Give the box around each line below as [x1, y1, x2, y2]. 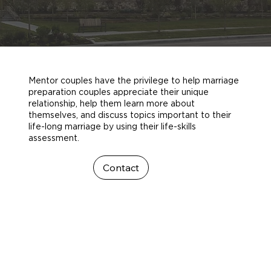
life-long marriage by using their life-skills [28, 121, 196, 131]
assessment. [28, 132, 79, 143]
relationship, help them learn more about [28, 98, 195, 108]
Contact [102, 162, 139, 174]
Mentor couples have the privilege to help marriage [28, 75, 239, 85]
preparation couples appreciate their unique [28, 87, 209, 97]
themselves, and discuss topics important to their [28, 109, 231, 120]
